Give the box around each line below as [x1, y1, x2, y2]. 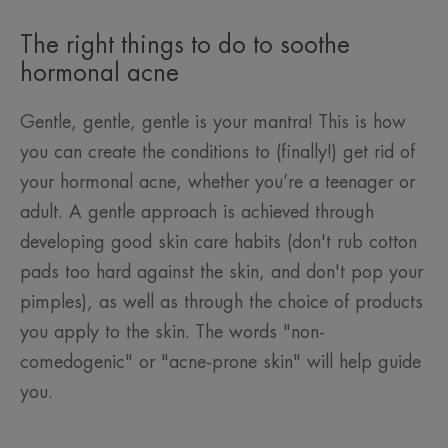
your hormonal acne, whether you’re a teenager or [20, 173, 415, 192]
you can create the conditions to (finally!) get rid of [20, 143, 415, 162]
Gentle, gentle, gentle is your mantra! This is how [20, 113, 406, 132]
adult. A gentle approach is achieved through [20, 203, 374, 222]
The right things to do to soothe [20, 33, 350, 58]
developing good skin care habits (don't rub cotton [20, 233, 417, 252]
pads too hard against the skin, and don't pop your [20, 263, 423, 282]
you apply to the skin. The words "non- [20, 323, 325, 342]
